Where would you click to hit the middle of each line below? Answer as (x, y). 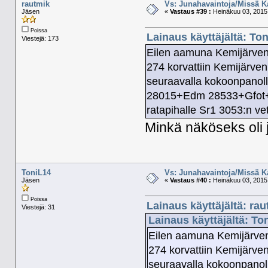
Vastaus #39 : (190, 11)
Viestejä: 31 (38, 207)
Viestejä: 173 (40, 38)
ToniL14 (36, 172)
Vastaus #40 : (190, 180)
